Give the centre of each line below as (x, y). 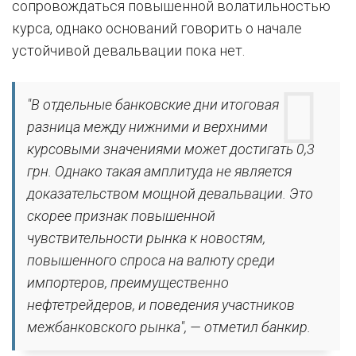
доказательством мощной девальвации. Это (170, 193)
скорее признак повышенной (121, 216)
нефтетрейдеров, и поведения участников (161, 305)
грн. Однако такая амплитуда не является (159, 171)
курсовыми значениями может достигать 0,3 (171, 149)
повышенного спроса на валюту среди (151, 260)
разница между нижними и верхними (147, 127)
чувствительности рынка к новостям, (146, 238)
